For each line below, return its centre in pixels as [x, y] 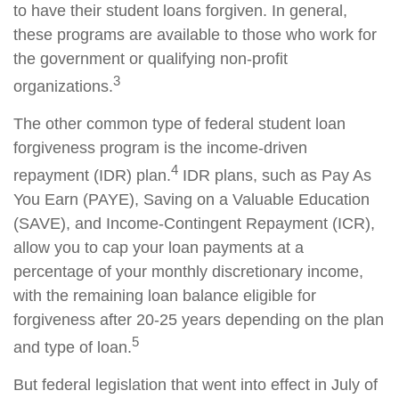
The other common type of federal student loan [179, 124]
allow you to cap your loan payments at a [159, 248]
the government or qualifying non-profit [151, 59]
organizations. [63, 86]
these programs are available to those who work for [195, 35]
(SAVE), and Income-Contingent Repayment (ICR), [194, 224]
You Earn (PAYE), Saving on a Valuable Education [191, 199]
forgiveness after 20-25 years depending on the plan [199, 320]
